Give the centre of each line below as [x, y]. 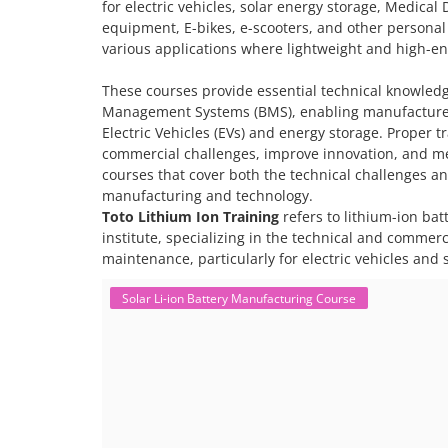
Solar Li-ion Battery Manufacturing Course [239, 298]
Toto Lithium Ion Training [190, 216]
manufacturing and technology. [207, 195]
